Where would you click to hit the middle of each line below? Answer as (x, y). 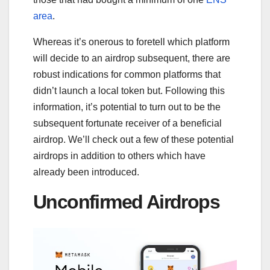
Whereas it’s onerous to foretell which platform (131, 42)
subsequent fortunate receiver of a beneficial (127, 123)
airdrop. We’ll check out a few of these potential (133, 139)
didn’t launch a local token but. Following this (129, 90)
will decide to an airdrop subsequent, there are (132, 58)
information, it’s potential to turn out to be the (127, 107)
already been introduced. (86, 172)
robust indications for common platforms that (127, 74)
